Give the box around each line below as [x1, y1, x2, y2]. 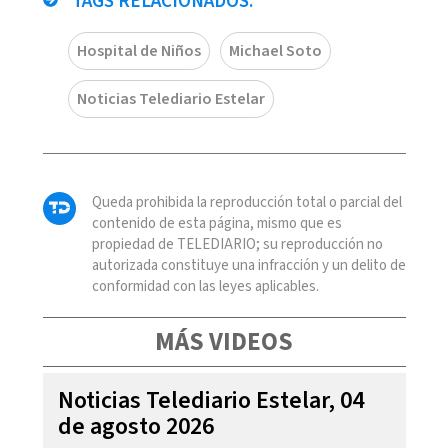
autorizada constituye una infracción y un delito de [91, 254, 406, 276]
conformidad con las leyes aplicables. [91, 275, 319, 297]
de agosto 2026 [57, 408, 214, 444]
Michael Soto [228, 39, 322, 62]
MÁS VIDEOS [155, 323, 293, 360]
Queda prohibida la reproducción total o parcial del [91, 191, 402, 213]
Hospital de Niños [76, 39, 201, 62]
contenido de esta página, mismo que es [91, 212, 342, 234]
